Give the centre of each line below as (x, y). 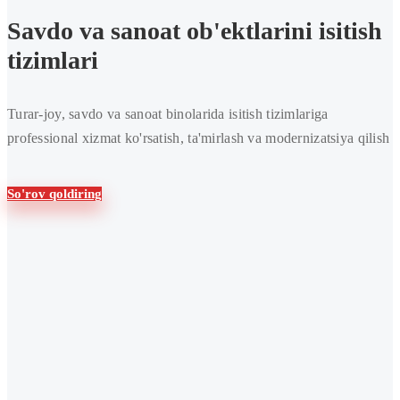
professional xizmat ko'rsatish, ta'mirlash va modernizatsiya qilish (199, 138)
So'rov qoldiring (54, 194)
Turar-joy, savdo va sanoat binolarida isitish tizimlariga (168, 114)
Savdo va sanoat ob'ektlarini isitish (195, 31)
